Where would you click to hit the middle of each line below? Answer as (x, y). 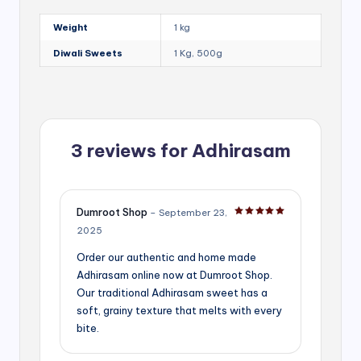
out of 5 (293, 220)
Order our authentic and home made (166, 257)
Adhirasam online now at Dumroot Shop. (174, 275)
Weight (71, 27)
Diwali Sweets (88, 53)
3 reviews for (131, 150)
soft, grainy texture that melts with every (179, 311)
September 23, (193, 212)
